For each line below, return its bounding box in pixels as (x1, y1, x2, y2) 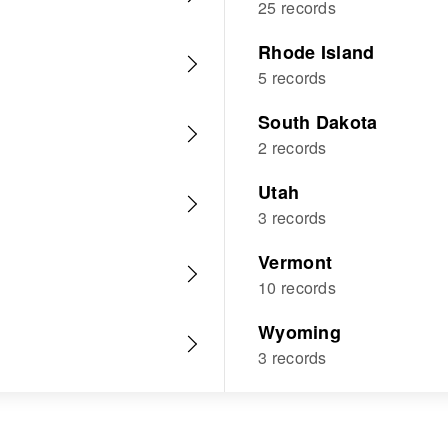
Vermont (258, 249, 333, 275)
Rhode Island (258, 39, 375, 65)
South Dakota (258, 109, 378, 135)
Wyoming (258, 319, 342, 345)
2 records (258, 136, 327, 159)
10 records (258, 276, 336, 299)
